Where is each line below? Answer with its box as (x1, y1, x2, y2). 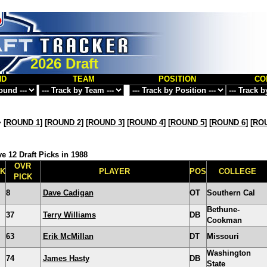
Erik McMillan (42, 232, 94, 241)
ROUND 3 (88, 118, 122, 127)
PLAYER (99, 167, 130, 176)
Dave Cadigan (42, 188, 94, 197)
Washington (206, 249, 251, 257)
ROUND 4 (129, 118, 163, 127)
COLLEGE (219, 167, 256, 176)
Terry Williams (42, 210, 96, 219)
